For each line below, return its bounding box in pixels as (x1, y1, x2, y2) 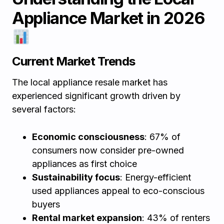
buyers (32, 199, 60, 209)
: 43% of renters (142, 212, 210, 223)
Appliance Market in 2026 (12, 8, 204, 28)
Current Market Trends (12, 54, 135, 68)
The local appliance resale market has (12, 77, 167, 87)
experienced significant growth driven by (12, 90, 180, 101)
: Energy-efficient (120, 172, 191, 182)
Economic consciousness (32, 131, 144, 142)
